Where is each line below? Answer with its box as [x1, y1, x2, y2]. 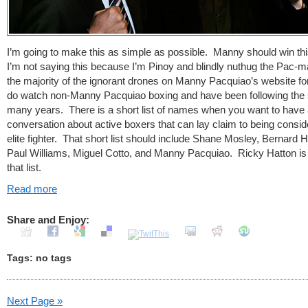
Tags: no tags [7, 253, 71, 263]
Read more [7, 183, 57, 195]
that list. [7, 162, 41, 173]
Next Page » [7, 295, 63, 307]
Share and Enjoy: [7, 214, 89, 225]
